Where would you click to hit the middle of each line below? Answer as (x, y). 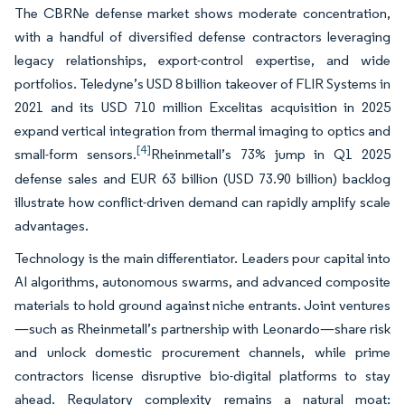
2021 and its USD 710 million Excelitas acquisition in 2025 (202, 107)
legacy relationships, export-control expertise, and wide (202, 60)
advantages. (52, 225)
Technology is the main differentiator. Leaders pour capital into (202, 258)
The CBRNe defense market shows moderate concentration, (202, 13)
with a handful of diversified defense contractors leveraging (202, 36)
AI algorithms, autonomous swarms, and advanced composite (202, 281)
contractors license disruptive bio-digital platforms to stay (202, 375)
